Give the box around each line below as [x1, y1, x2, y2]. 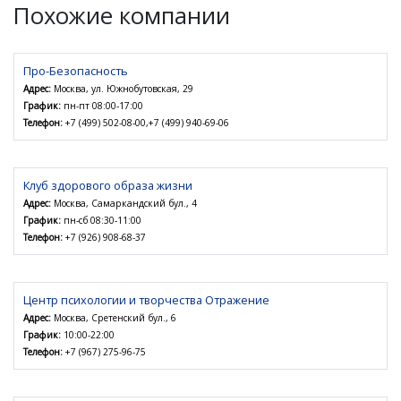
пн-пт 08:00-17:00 [61, 98, 143, 112]
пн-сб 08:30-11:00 [61, 213, 141, 226]
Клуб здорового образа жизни [23, 176, 192, 193]
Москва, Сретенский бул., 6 [51, 311, 176, 324]
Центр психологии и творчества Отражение [23, 291, 269, 308]
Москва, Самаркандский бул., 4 [51, 196, 197, 209]
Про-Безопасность [23, 62, 128, 79]
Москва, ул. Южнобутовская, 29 [51, 81, 193, 95]
